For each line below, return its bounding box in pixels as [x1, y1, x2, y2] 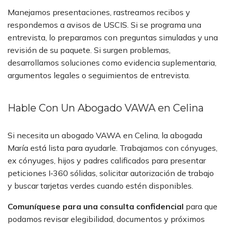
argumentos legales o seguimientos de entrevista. [8, 70, 190, 80]
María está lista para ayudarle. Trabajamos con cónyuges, [8, 143, 217, 153]
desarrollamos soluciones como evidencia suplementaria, [8, 58, 216, 68]
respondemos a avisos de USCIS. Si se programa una [8, 20, 201, 30]
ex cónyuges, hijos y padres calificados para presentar [8, 155, 206, 165]
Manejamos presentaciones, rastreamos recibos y [8, 7, 190, 17]
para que [184, 201, 217, 211]
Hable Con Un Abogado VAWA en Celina [8, 102, 204, 114]
